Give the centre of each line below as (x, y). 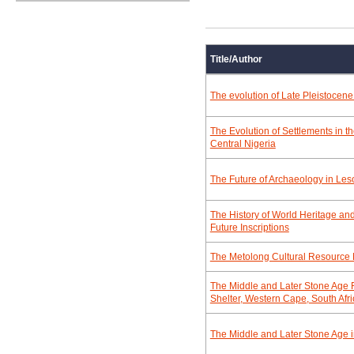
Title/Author (236, 59)
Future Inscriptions (249, 228)
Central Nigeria (243, 144)
